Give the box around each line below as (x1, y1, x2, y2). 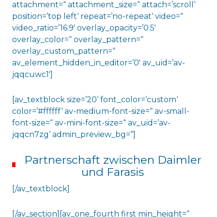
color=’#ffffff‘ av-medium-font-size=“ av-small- (12, 106, 189, 116)
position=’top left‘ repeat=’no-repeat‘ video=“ (12, 11, 183, 21)
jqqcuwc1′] (12, 69, 53, 79)
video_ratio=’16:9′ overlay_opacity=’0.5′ (12, 23, 156, 32)
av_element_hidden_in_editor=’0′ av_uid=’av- (12, 58, 185, 67)
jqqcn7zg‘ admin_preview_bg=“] (12, 129, 136, 139)
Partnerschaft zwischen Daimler (24, 153, 201, 167)
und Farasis (81, 165, 144, 179)
